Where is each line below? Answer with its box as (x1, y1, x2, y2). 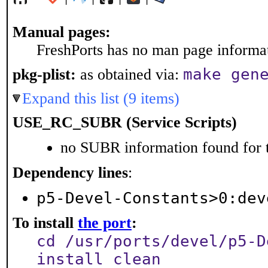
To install (13, 214, 78, 232)
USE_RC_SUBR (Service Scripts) (13, 114, 237, 131)
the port (78, 214, 132, 232)
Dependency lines (13, 164, 128, 181)
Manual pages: (13, 23, 111, 41)
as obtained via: (76, 66, 183, 83)
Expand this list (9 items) (22, 90, 179, 107)
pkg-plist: (13, 66, 76, 83)
